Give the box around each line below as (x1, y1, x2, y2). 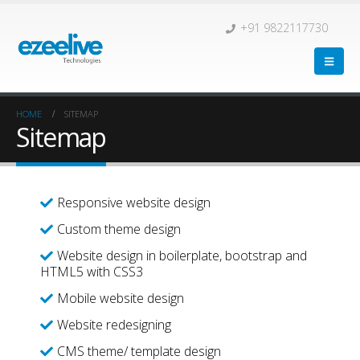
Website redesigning (56, 316, 171, 333)
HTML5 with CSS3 (39, 263, 143, 280)
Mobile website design (56, 289, 184, 307)
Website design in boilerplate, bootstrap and (56, 247, 307, 264)
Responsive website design (56, 194, 211, 211)
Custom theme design (56, 220, 181, 238)
